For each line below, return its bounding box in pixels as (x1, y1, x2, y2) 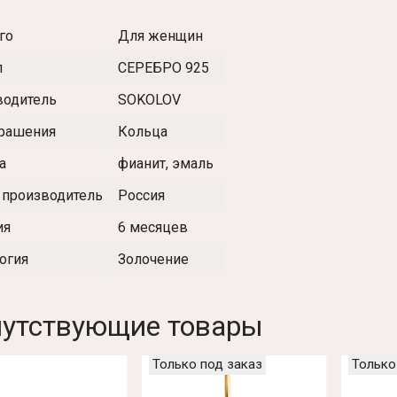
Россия (118, 187, 165, 205)
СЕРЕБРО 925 (118, 59, 209, 77)
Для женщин (118, 27, 203, 45)
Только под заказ (152, 356, 262, 373)
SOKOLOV (118, 91, 181, 109)
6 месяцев (118, 219, 188, 237)
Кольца (118, 123, 167, 141)
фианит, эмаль (118, 155, 214, 173)
